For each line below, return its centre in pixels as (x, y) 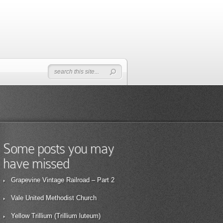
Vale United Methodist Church (54, 198)
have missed (36, 164)
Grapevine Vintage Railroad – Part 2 (63, 180)
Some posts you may (58, 149)
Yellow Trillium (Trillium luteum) (56, 216)
